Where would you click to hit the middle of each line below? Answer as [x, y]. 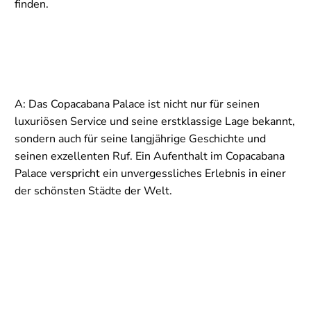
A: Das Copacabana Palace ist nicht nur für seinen [137, 104]
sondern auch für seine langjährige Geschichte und [140, 138]
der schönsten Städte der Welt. [93, 191]
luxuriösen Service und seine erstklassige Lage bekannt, [155, 121]
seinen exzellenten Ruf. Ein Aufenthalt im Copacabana [150, 156]
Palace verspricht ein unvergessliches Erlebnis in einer [150, 173]
